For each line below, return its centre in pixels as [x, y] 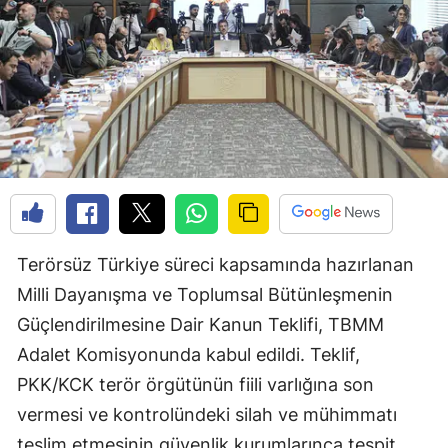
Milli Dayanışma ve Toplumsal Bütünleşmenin [205, 294]
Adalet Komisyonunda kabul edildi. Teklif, [188, 354]
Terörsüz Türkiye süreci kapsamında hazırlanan [215, 264]
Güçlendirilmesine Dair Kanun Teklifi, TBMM [200, 324]
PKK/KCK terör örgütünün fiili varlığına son [195, 384]
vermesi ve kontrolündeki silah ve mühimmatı [207, 414]
